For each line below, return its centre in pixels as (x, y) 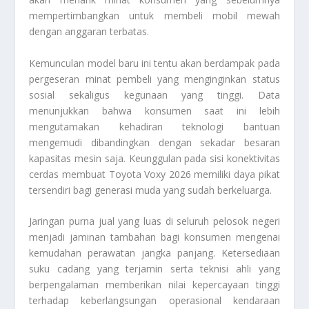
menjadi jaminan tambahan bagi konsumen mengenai (154, 237)
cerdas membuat (69, 174)
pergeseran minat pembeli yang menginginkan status (154, 79)
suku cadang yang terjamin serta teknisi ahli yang (154, 269)
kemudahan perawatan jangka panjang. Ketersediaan (154, 253)
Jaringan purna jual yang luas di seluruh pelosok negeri (154, 221)
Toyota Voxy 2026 (150, 174)
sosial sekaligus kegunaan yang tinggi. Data (154, 94)
